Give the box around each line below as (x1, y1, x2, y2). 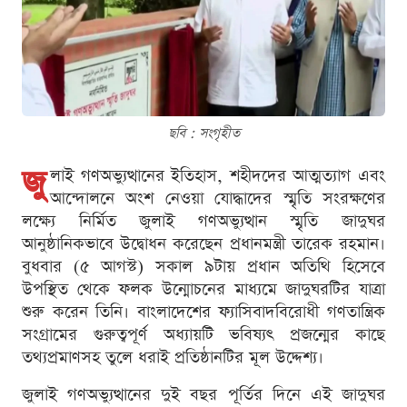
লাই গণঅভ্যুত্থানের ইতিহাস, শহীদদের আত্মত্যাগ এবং (50, 164, 385, 187)
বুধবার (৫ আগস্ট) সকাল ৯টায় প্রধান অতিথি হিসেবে (22, 254, 385, 278)
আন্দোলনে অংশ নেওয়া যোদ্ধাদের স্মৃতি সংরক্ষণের (50, 186, 385, 210)
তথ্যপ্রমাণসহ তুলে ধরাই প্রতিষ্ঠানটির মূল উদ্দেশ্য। (22, 345, 323, 369)
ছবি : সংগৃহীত (167, 123, 240, 143)
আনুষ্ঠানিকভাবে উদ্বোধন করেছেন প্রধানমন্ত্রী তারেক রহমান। (22, 232, 385, 255)
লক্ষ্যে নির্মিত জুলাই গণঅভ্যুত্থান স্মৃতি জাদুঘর (22, 209, 385, 233)
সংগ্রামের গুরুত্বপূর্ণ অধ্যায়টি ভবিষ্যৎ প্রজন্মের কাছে (22, 323, 385, 346)
